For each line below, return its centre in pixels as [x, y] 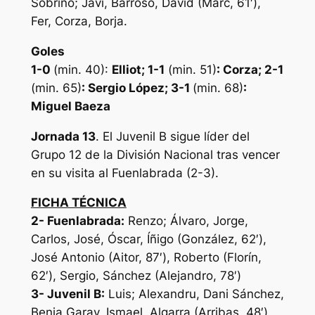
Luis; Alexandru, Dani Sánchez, [194, 294]
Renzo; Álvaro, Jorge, [186, 221]
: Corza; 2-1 [250, 69]
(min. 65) [56, 88]
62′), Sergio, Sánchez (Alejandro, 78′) [136, 276]
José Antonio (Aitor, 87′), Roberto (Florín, [146, 258]
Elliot [126, 69]
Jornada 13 [63, 136]
